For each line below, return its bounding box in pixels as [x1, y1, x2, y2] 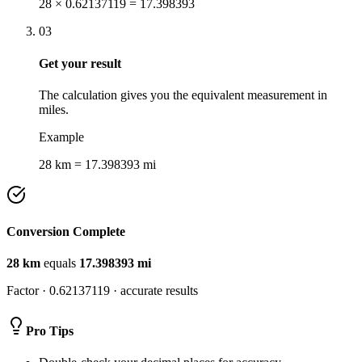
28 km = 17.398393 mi [39, 157, 156, 171]
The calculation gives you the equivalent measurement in [39, 87, 327, 102]
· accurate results [110, 284, 198, 298]
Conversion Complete [6, 225, 125, 239]
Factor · [6, 284, 49, 298]
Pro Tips [26, 323, 74, 338]
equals [44, 256, 76, 271]
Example [39, 129, 84, 144]
